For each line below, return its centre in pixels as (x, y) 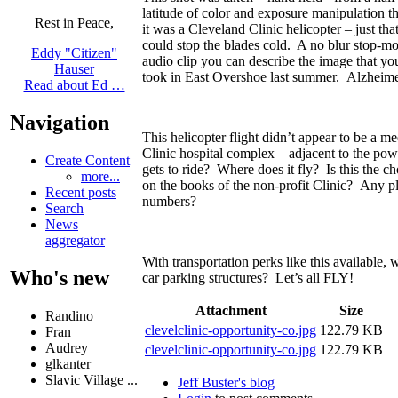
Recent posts (81, 193)
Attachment (231, 310)
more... (100, 177)
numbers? (169, 201)
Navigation (60, 123)
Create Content (88, 161)
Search (64, 209)
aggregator (75, 241)
